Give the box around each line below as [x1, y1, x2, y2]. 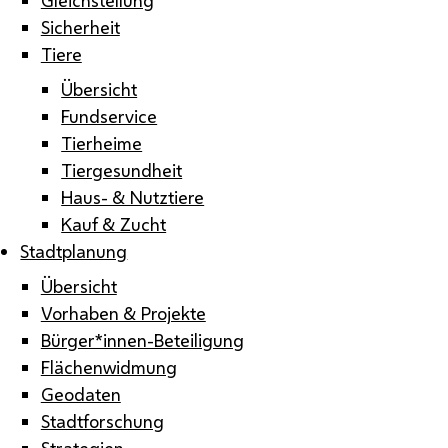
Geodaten [40, 381, 121, 406]
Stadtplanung [20, 238, 128, 263]
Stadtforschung [40, 408, 164, 433]
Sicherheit [40, 14, 120, 39]
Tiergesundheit [61, 157, 183, 182]
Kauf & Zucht [61, 211, 167, 236]
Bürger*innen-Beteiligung [40, 327, 244, 352]
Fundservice [61, 103, 158, 128]
